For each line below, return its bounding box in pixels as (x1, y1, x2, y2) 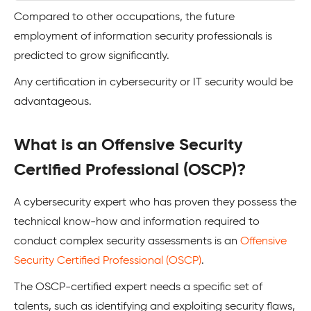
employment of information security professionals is (14, 31, 272, 42)
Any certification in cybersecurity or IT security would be (14, 77, 293, 88)
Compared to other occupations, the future (14, 12, 235, 23)
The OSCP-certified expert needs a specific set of (14, 282, 262, 293)
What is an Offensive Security (14, 137, 243, 153)
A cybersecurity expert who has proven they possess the (14, 197, 296, 208)
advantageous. (14, 96, 92, 108)
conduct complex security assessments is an (14, 236, 240, 247)
